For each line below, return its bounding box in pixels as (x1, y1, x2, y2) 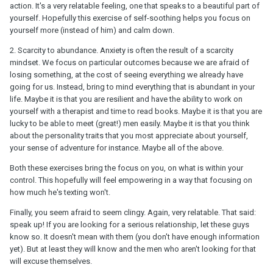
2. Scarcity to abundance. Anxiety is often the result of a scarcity (10, 45, 233, 55)
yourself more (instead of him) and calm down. (10, 25, 174, 35)
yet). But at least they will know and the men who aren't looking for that (10, 244, 256, 253)
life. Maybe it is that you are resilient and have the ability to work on (10, 94, 243, 104)
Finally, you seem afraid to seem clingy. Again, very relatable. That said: (10, 207, 256, 217)
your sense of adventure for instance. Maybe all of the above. (10, 143, 225, 152)
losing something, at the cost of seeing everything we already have (10, 69, 243, 79)
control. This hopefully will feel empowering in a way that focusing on (10, 175, 252, 185)
